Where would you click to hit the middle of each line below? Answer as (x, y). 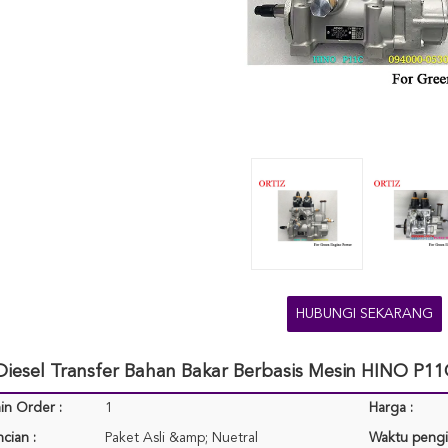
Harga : (391, 408)
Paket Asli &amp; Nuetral (181, 438)
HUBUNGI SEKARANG (364, 314)
